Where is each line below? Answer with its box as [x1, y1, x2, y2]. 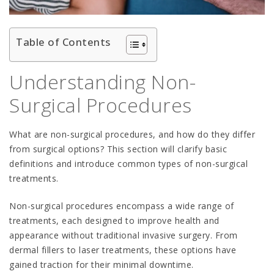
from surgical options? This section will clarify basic [9, 143, 227, 155]
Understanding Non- [9, 68, 196, 95]
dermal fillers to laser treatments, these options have [9, 244, 236, 256]
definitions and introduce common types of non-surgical [9, 158, 248, 170]
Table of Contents [16, 35, 111, 50]
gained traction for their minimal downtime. [9, 259, 194, 271]
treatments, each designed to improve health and [9, 215, 220, 227]
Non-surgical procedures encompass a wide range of [9, 200, 234, 212]
